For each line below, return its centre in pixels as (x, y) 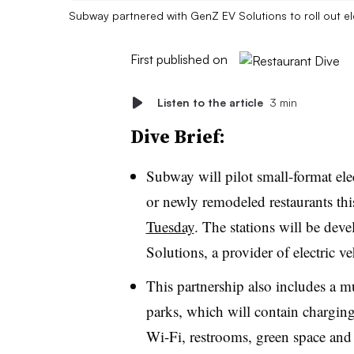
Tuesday (170, 226)
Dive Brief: (177, 136)
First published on (179, 59)
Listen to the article (210, 102)
